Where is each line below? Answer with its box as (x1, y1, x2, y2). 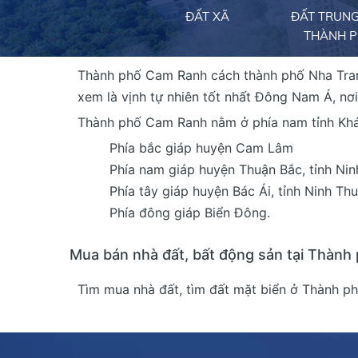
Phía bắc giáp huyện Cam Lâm (109, 139, 293, 156)
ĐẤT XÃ (185, 9, 230, 24)
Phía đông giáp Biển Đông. (109, 204, 270, 221)
